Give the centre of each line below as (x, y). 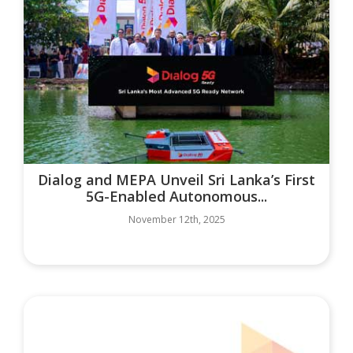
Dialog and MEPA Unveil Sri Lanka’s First (176, 180)
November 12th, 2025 (176, 220)
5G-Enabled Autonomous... (176, 197)
